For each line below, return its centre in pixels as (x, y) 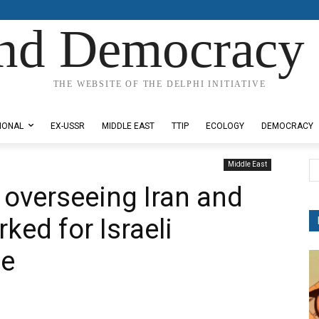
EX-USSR (68, 126)
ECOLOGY (225, 126)
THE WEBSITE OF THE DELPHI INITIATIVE (159, 84)
